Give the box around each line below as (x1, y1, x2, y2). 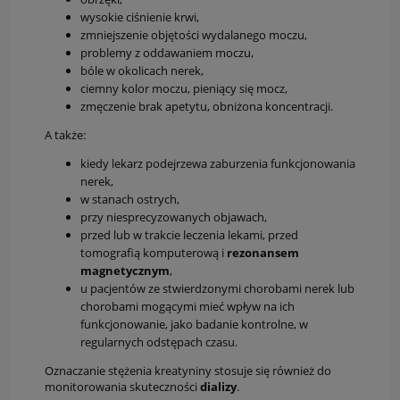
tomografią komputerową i (80, 245, 227, 262)
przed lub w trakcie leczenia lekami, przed (80, 227, 298, 244)
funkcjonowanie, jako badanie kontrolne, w (80, 316, 308, 333)
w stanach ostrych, (80, 191, 179, 208)
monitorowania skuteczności (45, 379, 200, 396)
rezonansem (227, 245, 299, 262)
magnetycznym (80, 262, 170, 279)
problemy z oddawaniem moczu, (80, 45, 254, 62)
